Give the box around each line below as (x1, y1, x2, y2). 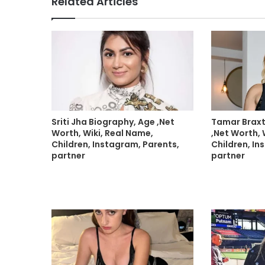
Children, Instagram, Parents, (51, 138, 179, 151)
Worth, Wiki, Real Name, (51, 127, 153, 140)
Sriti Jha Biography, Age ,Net (51, 116, 174, 128)
